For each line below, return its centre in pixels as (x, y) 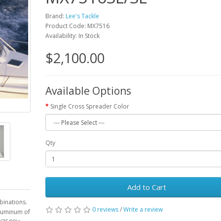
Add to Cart (147, 187)
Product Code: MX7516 (77, 26)
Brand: (55, 16)
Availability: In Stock (72, 36)
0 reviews (105, 209)
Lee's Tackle (82, 16)
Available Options (88, 91)
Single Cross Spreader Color (90, 106)
